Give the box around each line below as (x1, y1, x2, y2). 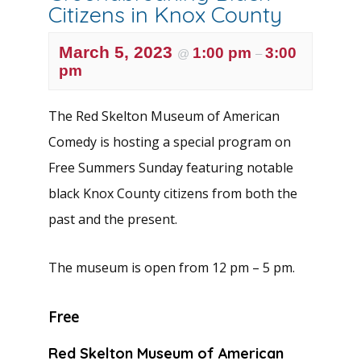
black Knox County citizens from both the (48, 184, 297, 202)
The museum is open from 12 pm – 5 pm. (48, 258, 295, 276)
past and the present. (48, 210, 177, 228)
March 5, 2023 (59, 42, 177, 61)
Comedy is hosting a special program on (48, 132, 291, 151)
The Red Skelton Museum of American (48, 106, 280, 125)
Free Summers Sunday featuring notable (48, 158, 293, 176)
